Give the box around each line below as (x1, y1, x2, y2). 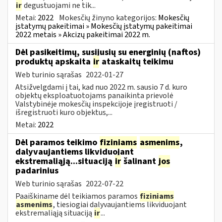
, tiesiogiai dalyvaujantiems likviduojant (53, 199, 187, 210)
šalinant (121, 155, 158, 167)
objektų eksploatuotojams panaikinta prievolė (15, 90, 173, 101)
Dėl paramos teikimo (15, 136, 99, 149)
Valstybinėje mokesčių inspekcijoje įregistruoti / (15, 98, 177, 110)
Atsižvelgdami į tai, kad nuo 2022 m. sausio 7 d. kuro (15, 81, 187, 93)
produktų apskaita (15, 55, 93, 68)
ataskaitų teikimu (100, 55, 173, 68)
